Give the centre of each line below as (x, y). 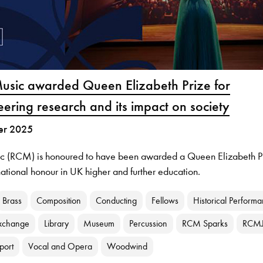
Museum (99, 224)
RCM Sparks (205, 224)
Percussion (149, 224)
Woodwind (127, 247)
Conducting (117, 201)
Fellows (165, 201)
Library (57, 224)
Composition (59, 201)
